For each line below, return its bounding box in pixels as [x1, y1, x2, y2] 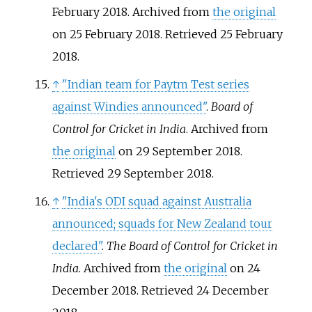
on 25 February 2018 [52, 27, 160, 42]
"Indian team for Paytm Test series [61, 77, 249, 92]
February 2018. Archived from [52, 5, 212, 19]
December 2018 [52, 283, 136, 298]
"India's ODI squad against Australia [61, 194, 251, 209]
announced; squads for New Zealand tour [52, 217, 272, 231]
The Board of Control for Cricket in [106, 239, 278, 253]
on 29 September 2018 [115, 144, 240, 159]
